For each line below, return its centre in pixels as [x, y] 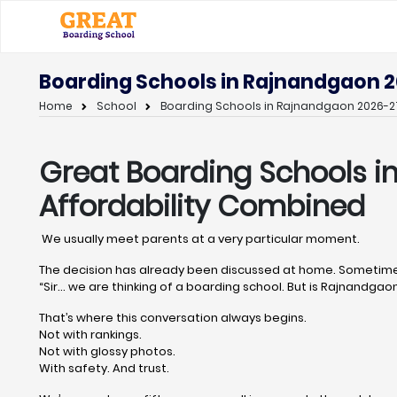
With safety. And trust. [104, 368]
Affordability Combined [202, 206]
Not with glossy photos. [107, 351]
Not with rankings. [90, 335]
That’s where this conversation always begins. [173, 318]
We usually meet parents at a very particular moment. [199, 239]
